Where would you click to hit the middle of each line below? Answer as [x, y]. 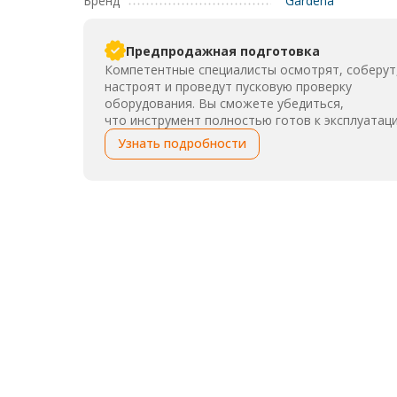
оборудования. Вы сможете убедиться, [225, 103]
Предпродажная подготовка [223, 51]
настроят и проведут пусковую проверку [229, 86]
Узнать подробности [183, 143]
